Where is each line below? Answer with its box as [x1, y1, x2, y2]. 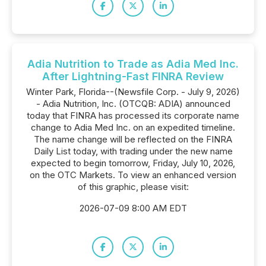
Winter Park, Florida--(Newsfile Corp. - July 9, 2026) [26, 86, 240, 97]
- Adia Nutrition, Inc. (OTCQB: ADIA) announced [36, 98, 230, 109]
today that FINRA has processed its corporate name [27, 110, 239, 121]
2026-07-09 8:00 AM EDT [79, 202, 187, 214]
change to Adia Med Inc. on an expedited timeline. [31, 122, 235, 133]
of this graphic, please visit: [77, 181, 189, 192]
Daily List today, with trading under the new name [33, 145, 233, 157]
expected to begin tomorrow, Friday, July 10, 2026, [31, 157, 235, 169]
